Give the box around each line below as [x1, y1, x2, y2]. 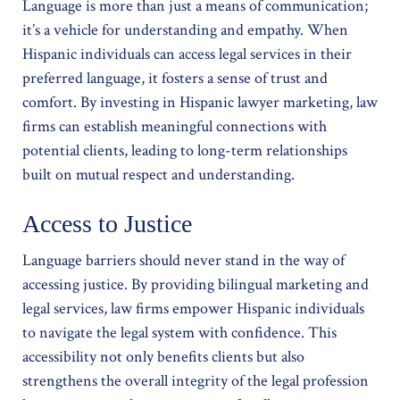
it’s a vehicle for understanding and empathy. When [22, 20, 348, 40]
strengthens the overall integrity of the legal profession [22, 371, 369, 391]
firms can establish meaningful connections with [22, 116, 327, 137]
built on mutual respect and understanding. [22, 164, 295, 185]
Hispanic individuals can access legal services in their [22, 44, 352, 64]
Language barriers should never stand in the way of [22, 250, 345, 271]
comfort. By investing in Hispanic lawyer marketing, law [22, 92, 378, 112]
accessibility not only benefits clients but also [22, 346, 304, 367]
